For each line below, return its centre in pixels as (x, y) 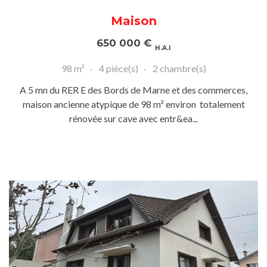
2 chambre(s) (179, 69)
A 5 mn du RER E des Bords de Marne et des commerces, (133, 90)
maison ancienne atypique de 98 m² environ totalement (133, 104)
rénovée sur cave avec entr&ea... (133, 119)
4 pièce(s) (118, 69)
